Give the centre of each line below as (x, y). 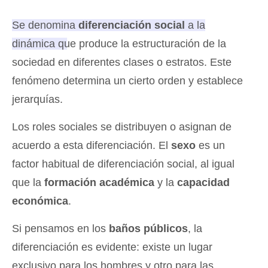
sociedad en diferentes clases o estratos (108, 63)
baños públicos (148, 229)
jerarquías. (37, 100)
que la (27, 183)
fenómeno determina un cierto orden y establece (127, 81)
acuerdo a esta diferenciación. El (92, 146)
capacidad (202, 183)
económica (40, 201)
